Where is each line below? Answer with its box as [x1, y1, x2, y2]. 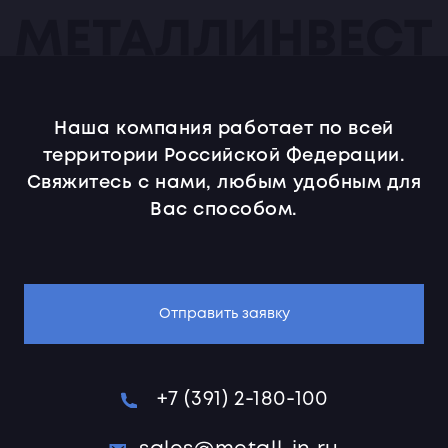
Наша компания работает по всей [54, 121, 394, 137]
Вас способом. [149, 202, 299, 218]
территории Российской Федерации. [42, 148, 406, 164]
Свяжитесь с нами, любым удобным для [26, 175, 422, 191]
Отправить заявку [158, 308, 290, 320]
